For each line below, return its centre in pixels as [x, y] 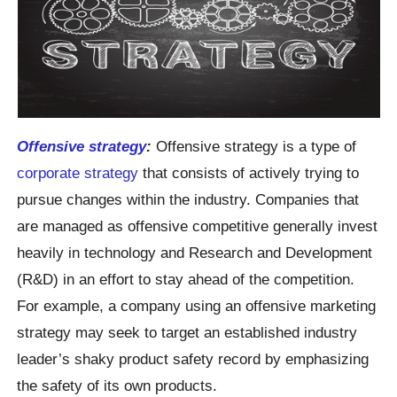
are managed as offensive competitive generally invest [198, 226]
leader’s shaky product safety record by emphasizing [193, 359]
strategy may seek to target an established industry [187, 333]
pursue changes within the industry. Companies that [188, 200]
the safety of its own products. [117, 386]
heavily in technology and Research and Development [195, 253]
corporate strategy [78, 173]
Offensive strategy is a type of [254, 147]
